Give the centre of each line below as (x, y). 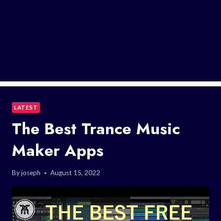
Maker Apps (58, 150)
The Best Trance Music (96, 129)
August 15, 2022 (75, 173)
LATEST (26, 107)
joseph (31, 173)
